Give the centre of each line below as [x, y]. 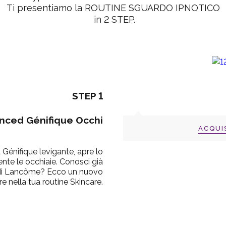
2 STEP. [119, 19]
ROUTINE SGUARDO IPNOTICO [152, 8]
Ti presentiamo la [45, 8]
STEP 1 [88, 96]
